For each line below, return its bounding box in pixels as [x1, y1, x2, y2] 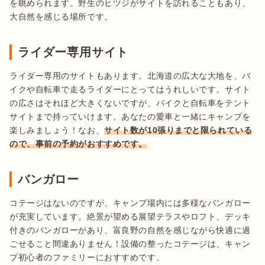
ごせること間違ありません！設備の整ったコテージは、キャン [9, 238, 251, 248]
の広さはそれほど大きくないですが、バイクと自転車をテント [9, 98, 251, 108]
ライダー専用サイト [18, 45, 129, 59]
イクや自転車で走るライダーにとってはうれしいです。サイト [9, 84, 251, 94]
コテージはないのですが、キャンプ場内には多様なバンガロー [9, 198, 251, 208]
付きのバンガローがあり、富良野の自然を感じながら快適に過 [9, 225, 251, 235]
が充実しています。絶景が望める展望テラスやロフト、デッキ [9, 211, 251, 221]
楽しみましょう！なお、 [9, 125, 105, 135]
